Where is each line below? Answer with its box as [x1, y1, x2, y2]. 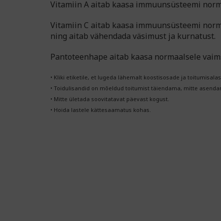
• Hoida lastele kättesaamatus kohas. [50, 106, 151, 114]
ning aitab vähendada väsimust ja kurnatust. [50, 31, 216, 42]
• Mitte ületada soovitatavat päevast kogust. [50, 95, 169, 103]
